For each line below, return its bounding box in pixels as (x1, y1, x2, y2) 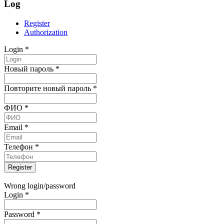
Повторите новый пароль (4, 83, 93, 92)
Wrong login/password (4, 181, 75, 190)
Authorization (24, 27, 67, 36)
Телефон (4, 142, 35, 151)
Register (24, 18, 50, 27)
